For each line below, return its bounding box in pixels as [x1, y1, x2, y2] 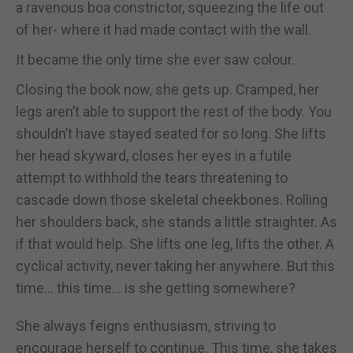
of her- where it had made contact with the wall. [16, 20, 311, 38]
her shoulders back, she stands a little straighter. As [16, 213, 337, 230]
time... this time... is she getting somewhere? [16, 279, 295, 296]
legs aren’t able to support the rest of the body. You [16, 102, 332, 120]
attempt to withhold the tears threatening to [16, 169, 288, 186]
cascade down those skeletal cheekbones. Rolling [16, 191, 328, 208]
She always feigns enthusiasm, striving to [16, 317, 276, 334]
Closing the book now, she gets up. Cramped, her [16, 80, 319, 98]
